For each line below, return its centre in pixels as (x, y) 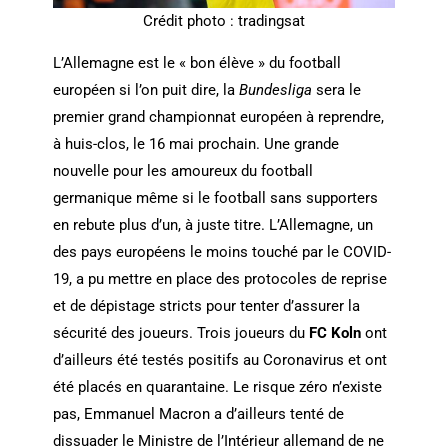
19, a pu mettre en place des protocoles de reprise (219, 279)
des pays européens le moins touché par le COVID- (221, 252)
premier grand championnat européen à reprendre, (218, 117)
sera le (338, 90)
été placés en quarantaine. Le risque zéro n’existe (217, 387)
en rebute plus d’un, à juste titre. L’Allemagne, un (212, 225)
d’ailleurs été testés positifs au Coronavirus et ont (219, 360)
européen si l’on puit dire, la (145, 90)
